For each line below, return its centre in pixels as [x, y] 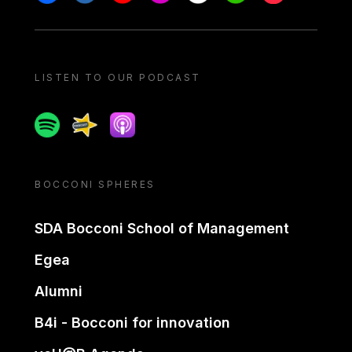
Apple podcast [154, 121]
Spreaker [100, 121]
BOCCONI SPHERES [95, 184]
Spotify [56, 121]
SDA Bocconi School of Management [162, 228]
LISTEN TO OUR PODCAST [118, 77]
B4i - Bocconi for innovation [132, 323]
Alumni [59, 291]
